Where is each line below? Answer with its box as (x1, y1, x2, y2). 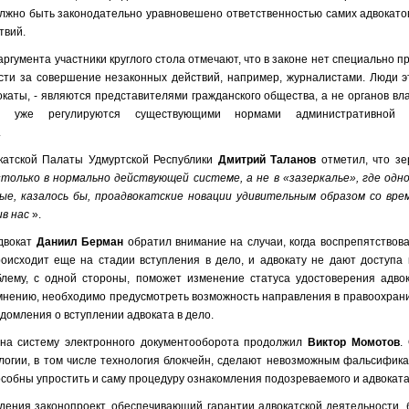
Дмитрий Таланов (217, 153, 317, 166)
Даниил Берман (36, 236, 124, 248)
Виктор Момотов (308, 336, 400, 349)
